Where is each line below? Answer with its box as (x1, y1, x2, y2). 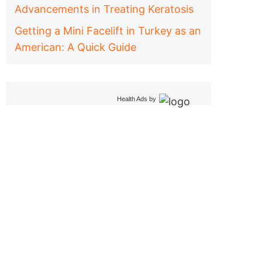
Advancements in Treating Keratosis (15, 2, 194, 15)
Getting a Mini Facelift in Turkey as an (15, 24, 201, 37)
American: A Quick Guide (15, 40, 136, 53)
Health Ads (117, 95, 147, 102)
